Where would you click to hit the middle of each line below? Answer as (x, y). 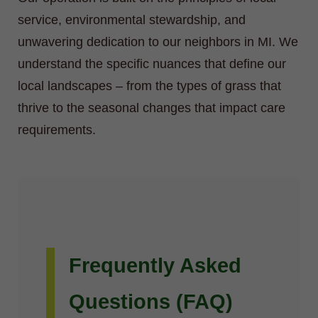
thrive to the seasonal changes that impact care (152, 108)
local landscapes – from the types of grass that (149, 86)
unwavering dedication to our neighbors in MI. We (158, 42)
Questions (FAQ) (151, 301)
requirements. (57, 130)
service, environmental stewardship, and (132, 20)
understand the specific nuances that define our (152, 64)
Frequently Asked (155, 265)
